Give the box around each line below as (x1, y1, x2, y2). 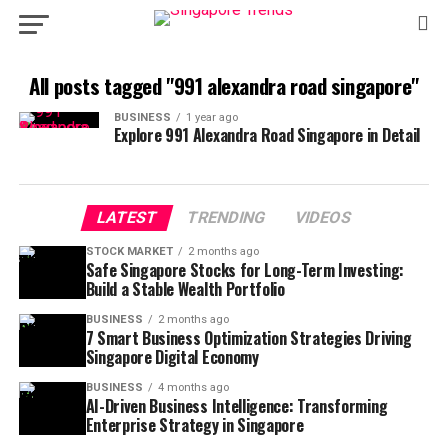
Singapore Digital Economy (85, 345, 259, 369)
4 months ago (157, 381, 229, 394)
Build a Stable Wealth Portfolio (85, 277, 285, 301)
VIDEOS (292, 208, 354, 227)
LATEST (94, 208, 160, 227)
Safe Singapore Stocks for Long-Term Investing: (85, 258, 404, 282)
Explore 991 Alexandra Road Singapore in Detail (113, 123, 420, 147)
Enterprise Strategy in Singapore (85, 413, 304, 437)
